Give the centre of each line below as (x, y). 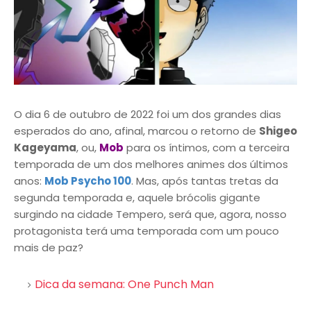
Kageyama (45, 147)
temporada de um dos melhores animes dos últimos (151, 164)
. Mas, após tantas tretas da (205, 180)
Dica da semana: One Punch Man (124, 284)
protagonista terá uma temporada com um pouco (146, 230)
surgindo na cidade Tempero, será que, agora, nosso (150, 214)
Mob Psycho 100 (88, 180)
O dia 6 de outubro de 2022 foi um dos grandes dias (148, 114)
